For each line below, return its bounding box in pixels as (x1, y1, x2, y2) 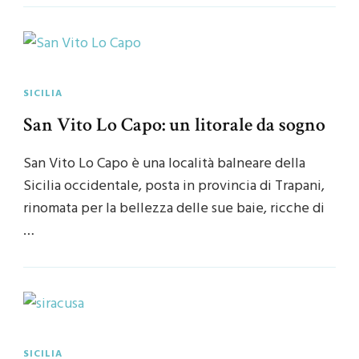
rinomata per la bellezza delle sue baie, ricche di (23, 197, 325, 221)
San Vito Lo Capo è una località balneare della (23, 152, 305, 176)
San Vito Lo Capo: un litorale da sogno (23, 112, 325, 138)
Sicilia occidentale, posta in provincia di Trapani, (23, 175, 325, 199)
